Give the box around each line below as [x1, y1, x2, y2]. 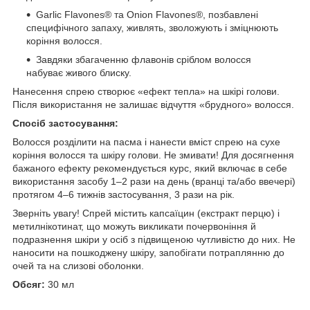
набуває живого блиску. [26, 66, 131, 78]
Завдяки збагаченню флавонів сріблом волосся [36, 53, 251, 65]
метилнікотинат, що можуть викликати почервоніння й [12, 220, 256, 232]
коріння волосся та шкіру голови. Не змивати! [12, 149, 219, 161]
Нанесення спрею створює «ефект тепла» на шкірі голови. [12, 85, 280, 97]
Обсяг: [12, 278, 45, 290]
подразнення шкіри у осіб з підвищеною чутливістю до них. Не [12, 233, 295, 245]
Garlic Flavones [36, 8, 104, 20]
